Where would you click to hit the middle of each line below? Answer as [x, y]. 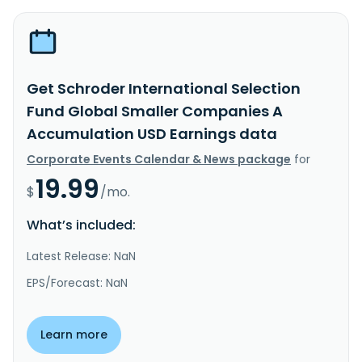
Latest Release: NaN [81, 256]
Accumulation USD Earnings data [152, 133]
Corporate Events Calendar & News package [159, 159]
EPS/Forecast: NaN [77, 282]
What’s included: [81, 225]
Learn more [74, 334]
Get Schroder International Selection [164, 88]
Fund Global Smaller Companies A [155, 111]
